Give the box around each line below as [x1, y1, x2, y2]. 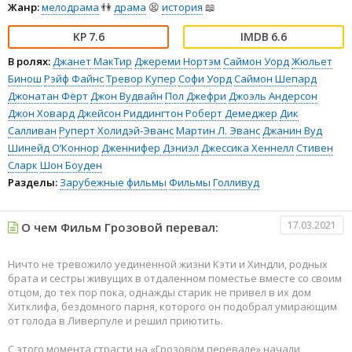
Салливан [8, 123, 57, 137]
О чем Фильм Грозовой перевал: [18, 218, 218, 235]
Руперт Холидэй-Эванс [59, 123, 174, 137]
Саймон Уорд [223, 53, 289, 68]
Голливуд [213, 174, 259, 189]
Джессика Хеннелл [201, 140, 294, 155]
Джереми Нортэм [134, 53, 221, 68]
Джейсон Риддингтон [77, 105, 183, 120]
